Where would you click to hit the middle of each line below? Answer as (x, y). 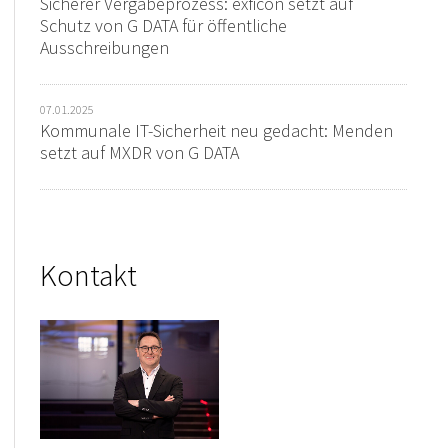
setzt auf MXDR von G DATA (140, 153)
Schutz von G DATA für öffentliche (164, 26)
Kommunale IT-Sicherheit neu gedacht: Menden (217, 131)
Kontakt (89, 275)
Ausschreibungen (105, 48)
